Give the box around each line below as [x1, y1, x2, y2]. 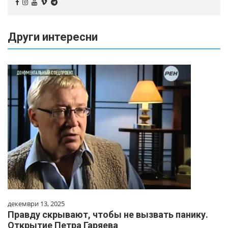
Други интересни [8, 31, 98, 44]
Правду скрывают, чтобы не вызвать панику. [8, 209, 208, 220]
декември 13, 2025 [8, 199, 65, 209]
